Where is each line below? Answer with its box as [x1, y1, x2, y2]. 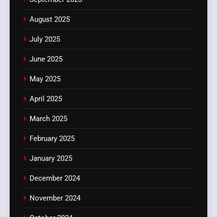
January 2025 [30, 154, 72, 163]
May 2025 [30, 75, 61, 84]
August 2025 [30, 15, 70, 24]
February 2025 [30, 134, 75, 143]
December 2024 [30, 174, 80, 183]
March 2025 [30, 114, 67, 124]
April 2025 [30, 94, 62, 104]
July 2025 [30, 35, 60, 44]
